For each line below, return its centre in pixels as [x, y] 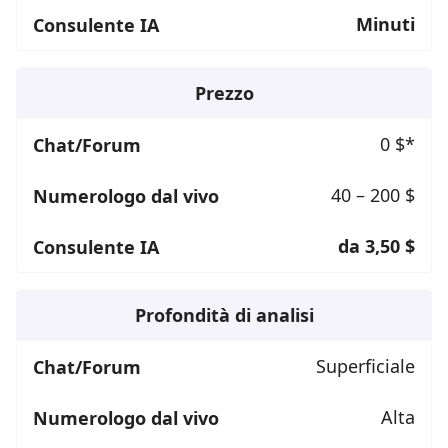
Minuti [385, 24]
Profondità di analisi [224, 315]
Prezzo [224, 93]
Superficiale [365, 366]
